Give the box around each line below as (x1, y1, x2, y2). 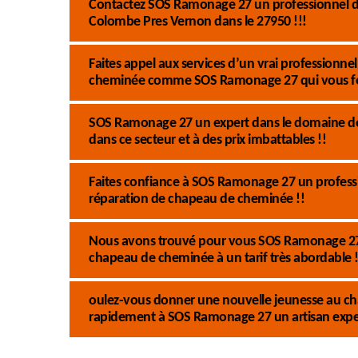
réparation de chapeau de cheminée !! (89, 192, 304, 207)
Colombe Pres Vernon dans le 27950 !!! (89, 14, 307, 30)
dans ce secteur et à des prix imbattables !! (89, 133, 326, 148)
